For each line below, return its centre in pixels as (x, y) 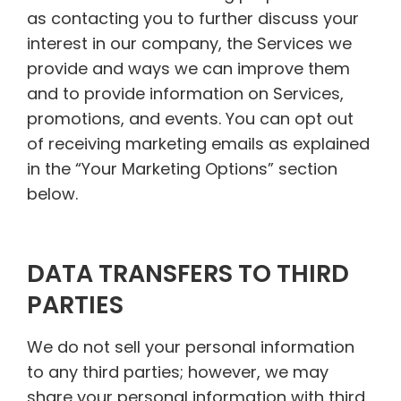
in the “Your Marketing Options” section (182, 169)
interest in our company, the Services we (189, 44)
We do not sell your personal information (191, 346)
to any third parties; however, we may (178, 371)
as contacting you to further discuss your (193, 19)
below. (52, 194)
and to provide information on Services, (185, 94)
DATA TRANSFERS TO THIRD (188, 273)
